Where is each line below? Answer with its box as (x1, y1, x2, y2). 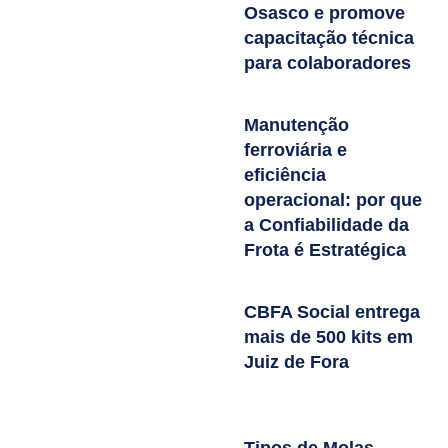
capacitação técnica (244, 27, 414, 48)
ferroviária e (244, 139, 347, 160)
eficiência (244, 164, 326, 185)
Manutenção (244, 114, 349, 135)
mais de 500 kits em (244, 326, 413, 347)
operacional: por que (244, 189, 422, 210)
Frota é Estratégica (244, 239, 406, 260)
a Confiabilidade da (244, 214, 409, 235)
